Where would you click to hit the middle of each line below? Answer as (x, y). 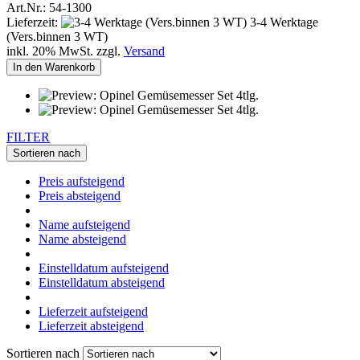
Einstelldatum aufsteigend (104, 268)
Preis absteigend (80, 195)
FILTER (28, 137)
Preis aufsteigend (82, 181)
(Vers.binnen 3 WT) (57, 36)
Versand (144, 51)
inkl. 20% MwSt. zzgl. (65, 51)
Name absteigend (82, 239)
